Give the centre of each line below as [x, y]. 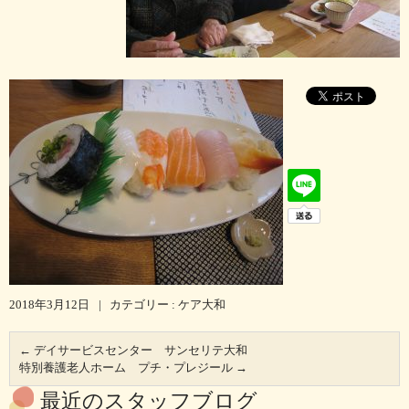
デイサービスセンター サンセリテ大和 [139, 350]
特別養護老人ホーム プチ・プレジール [127, 367]
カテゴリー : [144, 304]
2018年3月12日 [49, 304]
